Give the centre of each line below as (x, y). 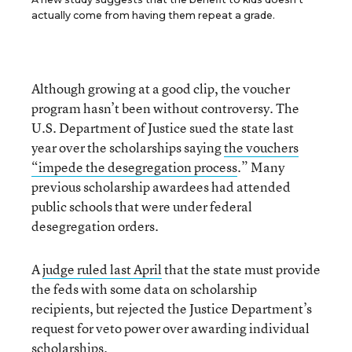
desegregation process (172, 167)
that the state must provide (241, 269)
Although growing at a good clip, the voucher (161, 88)
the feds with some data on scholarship (144, 289)
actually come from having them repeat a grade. (153, 15)
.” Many (261, 167)
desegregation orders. (95, 226)
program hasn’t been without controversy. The (165, 108)
